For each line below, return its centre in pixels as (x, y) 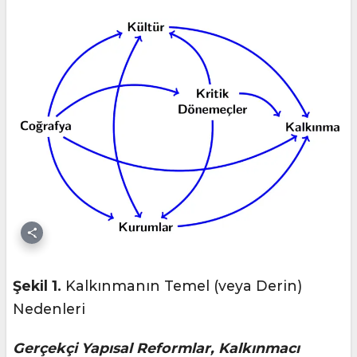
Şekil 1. (37, 286)
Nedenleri (49, 309)
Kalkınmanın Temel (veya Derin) (182, 286)
